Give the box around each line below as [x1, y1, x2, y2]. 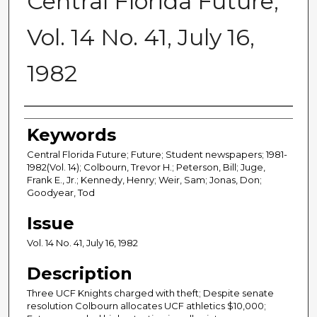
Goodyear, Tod [27, 187, 95, 199]
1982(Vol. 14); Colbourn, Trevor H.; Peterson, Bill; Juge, [27, 161, 265, 173]
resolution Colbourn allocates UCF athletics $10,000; [27, 300, 266, 312]
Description [27, 263, 132, 284]
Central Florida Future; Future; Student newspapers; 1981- [27, 149, 287, 161]
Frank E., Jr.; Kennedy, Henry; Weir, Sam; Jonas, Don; [27, 174, 262, 186]
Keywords [27, 125, 116, 146]
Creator [24, 111, 93, 132]
